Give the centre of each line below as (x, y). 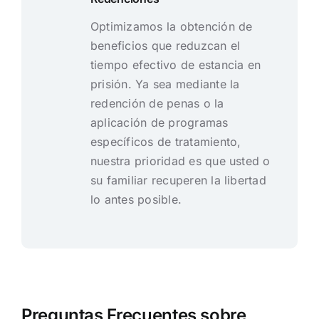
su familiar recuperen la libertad (178, 181)
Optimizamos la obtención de (171, 27)
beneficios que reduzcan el (165, 46)
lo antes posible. (136, 200)
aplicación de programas (159, 123)
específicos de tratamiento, (166, 142)
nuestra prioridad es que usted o (180, 161)
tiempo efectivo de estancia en (176, 65)
